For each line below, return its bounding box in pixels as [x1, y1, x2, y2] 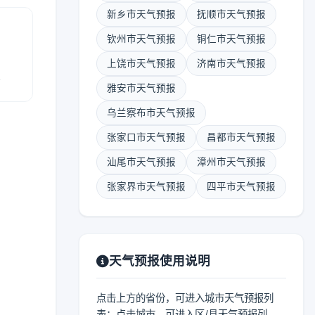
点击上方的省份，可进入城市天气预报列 [96, 292, 274, 304]
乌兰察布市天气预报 [107, 107, 195, 118]
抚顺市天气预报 [197, 8, 266, 20]
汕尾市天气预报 [107, 156, 176, 167]
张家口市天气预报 [107, 131, 186, 143]
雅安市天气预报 [107, 82, 176, 94]
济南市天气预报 [197, 58, 266, 69]
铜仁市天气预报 [197, 33, 266, 44]
